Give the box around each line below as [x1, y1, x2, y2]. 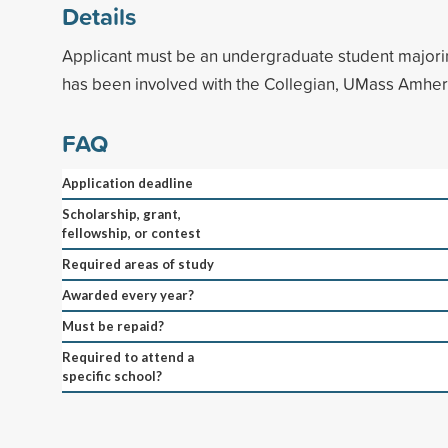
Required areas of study [62, 255, 214, 272]
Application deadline [62, 174, 193, 191]
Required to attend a [62, 348, 194, 365]
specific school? [62, 367, 162, 384]
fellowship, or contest [62, 224, 201, 241]
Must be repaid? [62, 317, 164, 334]
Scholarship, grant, [62, 205, 181, 222]
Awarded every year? [62, 286, 194, 303]
